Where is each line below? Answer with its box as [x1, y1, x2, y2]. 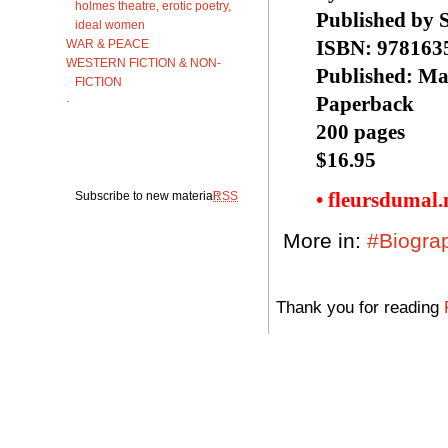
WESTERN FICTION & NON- [66, 55, 221, 69]
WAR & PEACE [66, 36, 149, 50]
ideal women [75, 17, 145, 31]
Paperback [316, 91, 414, 116]
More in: [283, 228, 367, 252]
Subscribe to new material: [75, 188, 222, 202]
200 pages [316, 119, 405, 144]
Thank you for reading [276, 296, 444, 317]
